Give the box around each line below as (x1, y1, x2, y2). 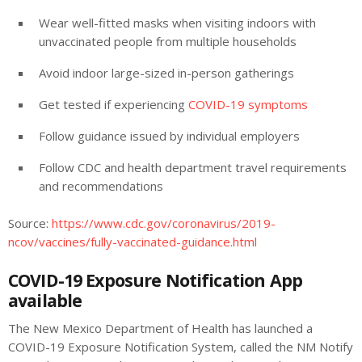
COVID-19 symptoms (188, 95, 308, 112)
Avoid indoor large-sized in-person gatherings (39, 64, 294, 81)
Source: (8, 214, 52, 231)
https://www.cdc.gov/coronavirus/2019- (52, 214, 276, 231)
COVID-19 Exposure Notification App (8, 268, 302, 293)
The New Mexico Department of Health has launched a (8, 320, 313, 337)
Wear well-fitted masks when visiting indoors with (39, 14, 316, 31)
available (8, 288, 82, 313)
